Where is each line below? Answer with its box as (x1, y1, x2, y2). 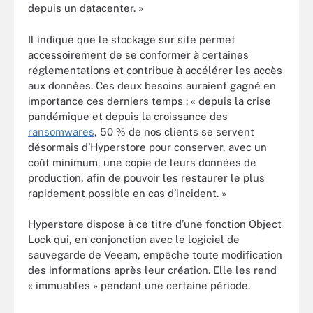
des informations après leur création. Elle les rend (28, 264, 277, 276)
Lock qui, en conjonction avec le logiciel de (28, 233, 240, 245)
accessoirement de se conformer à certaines (28, 48, 249, 61)
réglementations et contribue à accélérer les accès (28, 64, 282, 76)
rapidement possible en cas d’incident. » (28, 187, 226, 199)
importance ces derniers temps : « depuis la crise (28, 94, 271, 107)
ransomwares (28, 125, 94, 138)
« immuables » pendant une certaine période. (28, 279, 250, 291)
